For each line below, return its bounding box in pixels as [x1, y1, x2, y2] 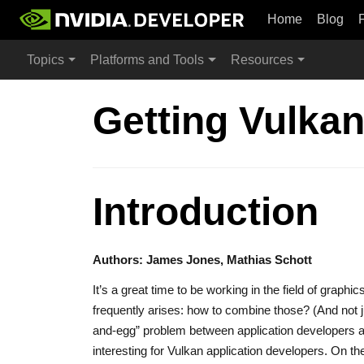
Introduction [93, 190, 318, 233]
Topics [27, 53, 64, 67]
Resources [230, 53, 293, 67]
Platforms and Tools [90, 53, 205, 67]
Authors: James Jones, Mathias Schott [93, 253, 312, 266]
